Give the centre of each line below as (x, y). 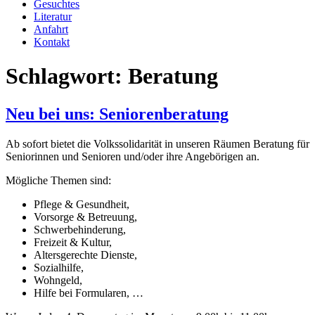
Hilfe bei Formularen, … (89, 292)
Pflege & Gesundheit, (82, 204)
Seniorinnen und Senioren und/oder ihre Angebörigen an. (133, 156)
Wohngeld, (58, 280)
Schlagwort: (67, 76)
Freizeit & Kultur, (73, 242)
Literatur (53, 17)
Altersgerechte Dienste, (85, 255)
